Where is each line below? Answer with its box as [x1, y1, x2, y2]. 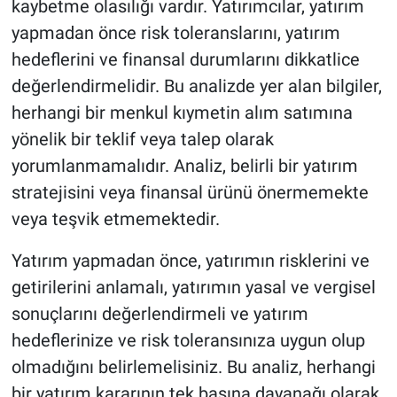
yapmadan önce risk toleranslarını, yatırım [11, 21, 340, 43]
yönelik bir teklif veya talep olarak [11, 128, 274, 150]
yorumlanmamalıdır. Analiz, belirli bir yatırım [11, 154, 358, 176]
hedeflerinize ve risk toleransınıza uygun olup [11, 329, 365, 351]
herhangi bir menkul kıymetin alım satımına [11, 101, 353, 123]
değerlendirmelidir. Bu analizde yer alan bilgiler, [11, 74, 382, 97]
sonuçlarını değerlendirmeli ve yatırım [11, 302, 308, 324]
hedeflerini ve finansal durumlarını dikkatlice [11, 48, 360, 70]
